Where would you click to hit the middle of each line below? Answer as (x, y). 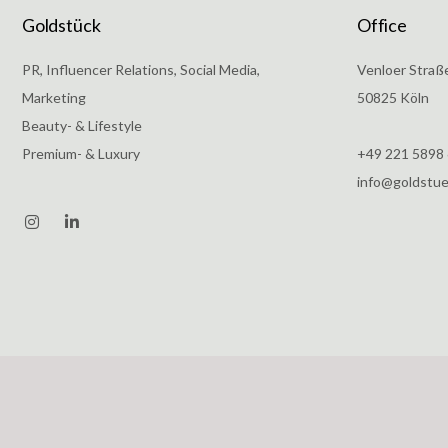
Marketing (54, 97)
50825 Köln (393, 97)
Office (382, 25)
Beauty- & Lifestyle (82, 125)
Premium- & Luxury (81, 153)
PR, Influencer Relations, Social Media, (141, 69)
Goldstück (61, 25)
